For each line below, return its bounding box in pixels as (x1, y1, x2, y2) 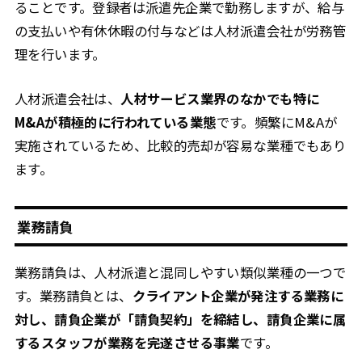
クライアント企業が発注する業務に (132, 285, 344, 305)
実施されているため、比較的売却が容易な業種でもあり (14, 135, 347, 155)
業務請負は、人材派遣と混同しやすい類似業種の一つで (14, 262, 347, 282)
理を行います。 (14, 44, 106, 64)
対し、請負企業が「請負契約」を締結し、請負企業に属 (14, 309, 347, 329)
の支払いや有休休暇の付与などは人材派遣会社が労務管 (14, 20, 347, 40)
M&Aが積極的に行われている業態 (14, 112, 217, 132)
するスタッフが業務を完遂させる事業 (14, 332, 240, 352)
